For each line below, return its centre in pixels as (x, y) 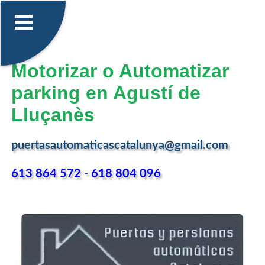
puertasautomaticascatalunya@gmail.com (119, 146)
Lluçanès (53, 114)
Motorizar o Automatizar (120, 71)
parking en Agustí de (106, 93)
